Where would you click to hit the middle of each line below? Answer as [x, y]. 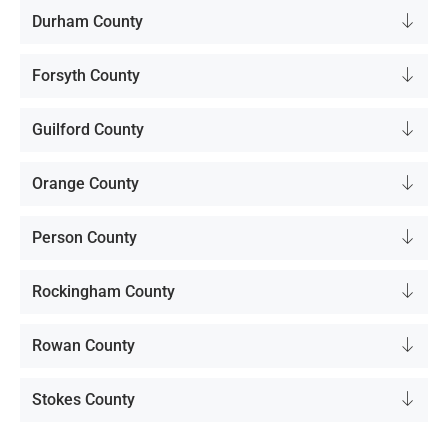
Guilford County [88, 129]
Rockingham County [103, 291]
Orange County [85, 183]
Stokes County [83, 399]
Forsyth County [86, 75]
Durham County [87, 21]
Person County [84, 237]
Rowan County [83, 345]
